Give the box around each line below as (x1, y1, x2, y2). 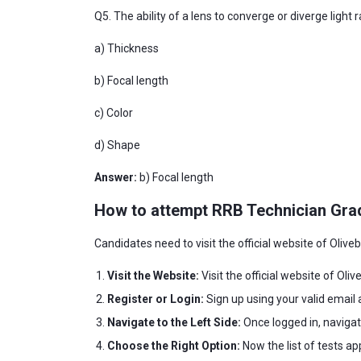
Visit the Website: (107, 269, 199, 282)
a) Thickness (94, 42, 161, 55)
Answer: (94, 171, 137, 184)
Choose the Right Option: (107, 339, 240, 352)
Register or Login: (107, 293, 204, 305)
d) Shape (94, 139, 143, 151)
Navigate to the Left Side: (107, 316, 243, 329)
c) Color (94, 106, 135, 119)
